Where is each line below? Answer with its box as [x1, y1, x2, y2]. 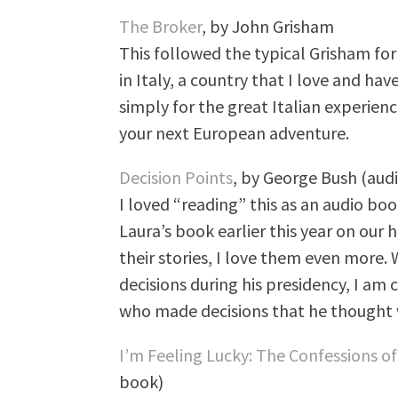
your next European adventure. [118, 122, 349, 144]
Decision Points [118, 166, 233, 188]
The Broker [118, 15, 202, 37]
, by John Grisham [201, 15, 334, 37]
